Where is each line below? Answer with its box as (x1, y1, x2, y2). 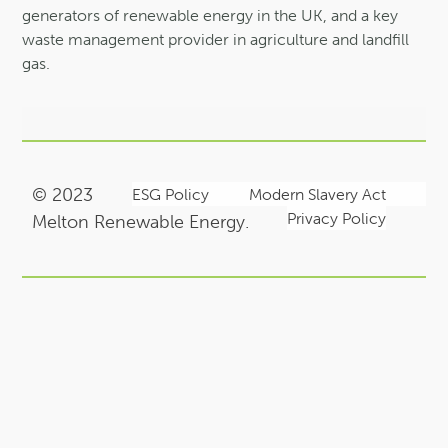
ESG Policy (131, 183, 209, 204)
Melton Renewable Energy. (32, 210, 250, 233)
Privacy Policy (286, 207, 386, 228)
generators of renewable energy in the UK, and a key (22, 5, 399, 25)
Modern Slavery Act (248, 183, 386, 204)
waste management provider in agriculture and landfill (22, 29, 410, 49)
